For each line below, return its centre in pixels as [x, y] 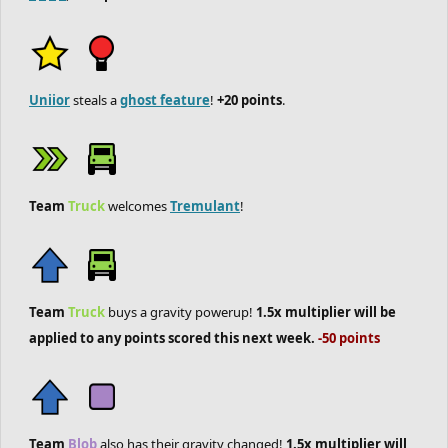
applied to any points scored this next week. [173, 338]
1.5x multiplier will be [326, 312]
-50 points [349, 338]
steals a [95, 100]
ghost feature [165, 100]
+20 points [249, 100]
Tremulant [205, 206]
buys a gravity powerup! [180, 312]
